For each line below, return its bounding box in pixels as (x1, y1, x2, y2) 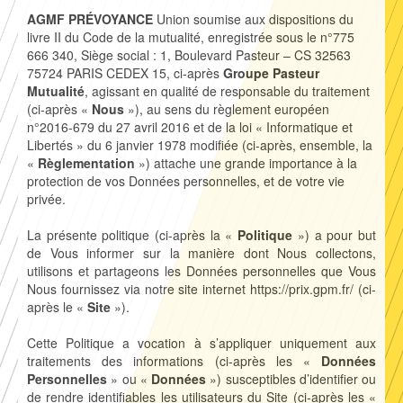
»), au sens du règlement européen (124, 100, 329, 119)
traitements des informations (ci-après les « (27, 352, 321, 371)
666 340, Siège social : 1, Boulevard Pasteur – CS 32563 (27, 46, 351, 65)
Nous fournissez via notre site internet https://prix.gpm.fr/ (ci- (27, 280, 376, 299)
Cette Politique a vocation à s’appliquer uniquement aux (27, 334, 376, 353)
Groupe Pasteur (223, 64, 319, 83)
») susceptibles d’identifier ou (206, 370, 376, 389)
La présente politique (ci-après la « (27, 226, 238, 245)
